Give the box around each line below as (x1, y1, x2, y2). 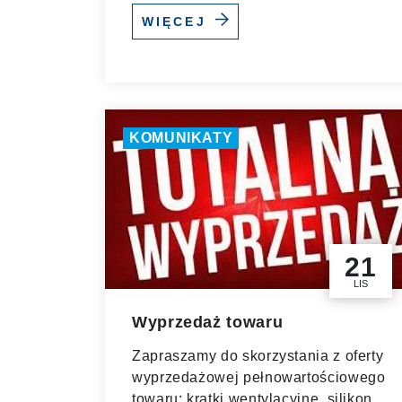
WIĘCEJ (141, 13, 213, 29)
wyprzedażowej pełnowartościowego (132, 370, 386, 385)
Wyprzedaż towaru (132, 313, 284, 331)
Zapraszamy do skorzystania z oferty (132, 348, 384, 363)
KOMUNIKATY (129, 130, 233, 145)
